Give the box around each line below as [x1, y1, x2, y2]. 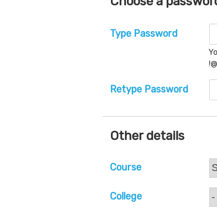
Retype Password [110, 83, 188, 95]
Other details [110, 128, 185, 143]
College [110, 190, 142, 202]
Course [110, 161, 141, 173]
